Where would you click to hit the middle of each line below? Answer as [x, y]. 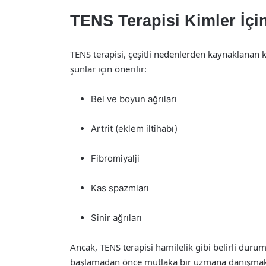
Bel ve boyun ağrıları [134, 99]
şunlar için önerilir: [108, 69]
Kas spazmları [120, 188]
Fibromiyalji [115, 158]
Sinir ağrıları [116, 218]
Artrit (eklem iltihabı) [134, 129]
